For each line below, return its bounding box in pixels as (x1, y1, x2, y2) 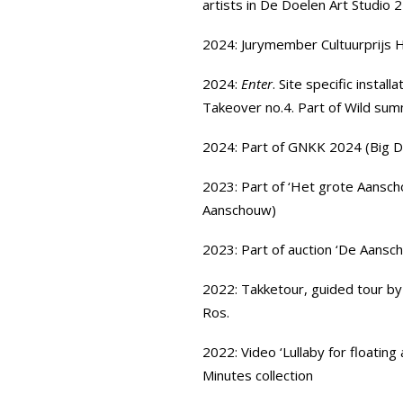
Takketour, (241, 280, 308, 298)
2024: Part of (202, 138, 288, 156)
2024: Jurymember (202, 35, 321, 53)
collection (252, 366, 313, 384)
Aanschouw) (202, 201, 276, 219)
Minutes (202, 366, 252, 384)
